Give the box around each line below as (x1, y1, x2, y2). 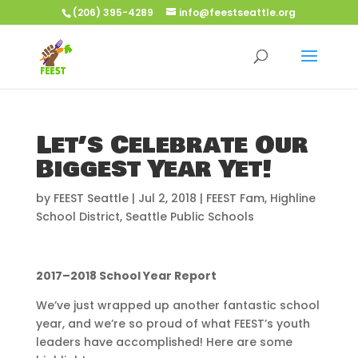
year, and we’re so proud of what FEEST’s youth (35, 316, 310, 332)
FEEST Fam (205, 190, 265, 206)
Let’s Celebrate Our (35, 127, 308, 164)
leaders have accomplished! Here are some (35, 334, 292, 350)
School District (35, 209, 120, 225)
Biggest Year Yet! (35, 151, 272, 188)
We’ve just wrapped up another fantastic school (35, 297, 320, 313)
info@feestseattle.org (179, 6, 296, 19)
